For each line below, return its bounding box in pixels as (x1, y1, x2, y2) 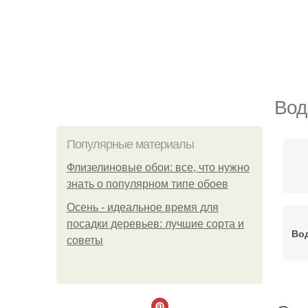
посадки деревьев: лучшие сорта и (67, 218, 244, 230)
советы (67, 234, 103, 246)
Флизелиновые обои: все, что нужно (67, 162, 250, 173)
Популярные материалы (67, 137, 194, 151)
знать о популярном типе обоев (67, 178, 228, 190)
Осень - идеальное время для (67, 201, 219, 213)
